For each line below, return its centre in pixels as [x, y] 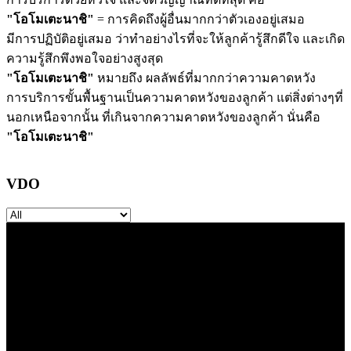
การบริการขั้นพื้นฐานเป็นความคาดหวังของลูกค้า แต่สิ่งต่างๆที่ [175, 98]
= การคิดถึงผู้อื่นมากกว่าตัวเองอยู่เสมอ [199, 20]
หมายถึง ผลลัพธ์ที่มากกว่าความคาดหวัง [205, 78]
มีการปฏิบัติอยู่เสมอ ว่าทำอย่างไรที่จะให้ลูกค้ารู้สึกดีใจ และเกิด [175, 39]
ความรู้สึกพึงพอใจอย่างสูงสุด [85, 59]
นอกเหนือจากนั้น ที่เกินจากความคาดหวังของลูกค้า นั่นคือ [163, 118]
